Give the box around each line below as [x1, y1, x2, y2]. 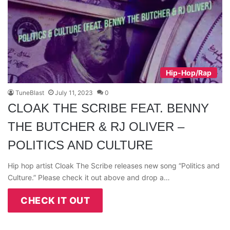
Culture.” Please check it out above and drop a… [8, 172, 170, 182]
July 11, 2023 [55, 88, 93, 97]
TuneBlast [15, 88, 44, 97]
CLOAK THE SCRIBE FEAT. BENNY [8, 101, 209, 115]
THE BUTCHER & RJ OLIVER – [8, 119, 184, 133]
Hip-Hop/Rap [166, 68, 212, 77]
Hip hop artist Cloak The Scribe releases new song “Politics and [8, 161, 220, 170]
